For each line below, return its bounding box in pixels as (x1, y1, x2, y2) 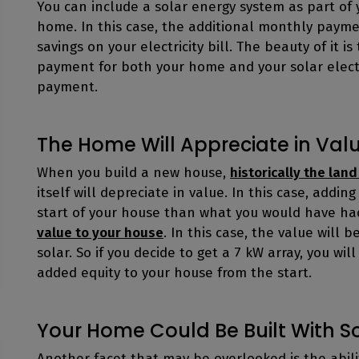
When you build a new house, (37, 164, 230, 181)
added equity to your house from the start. (37, 264, 312, 281)
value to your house (37, 224, 163, 241)
